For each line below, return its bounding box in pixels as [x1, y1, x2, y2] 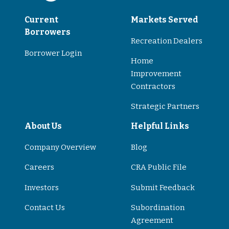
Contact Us [25, 203, 65, 213]
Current [25, 14, 58, 25]
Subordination [131, 203, 185, 213]
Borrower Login [25, 48, 82, 58]
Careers [25, 163, 54, 172]
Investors [25, 182, 59, 192]
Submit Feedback [131, 182, 195, 192]
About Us [25, 121, 62, 131]
